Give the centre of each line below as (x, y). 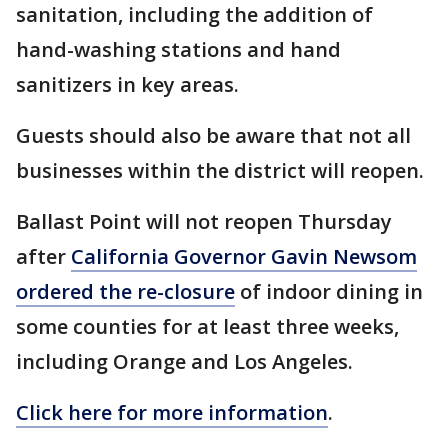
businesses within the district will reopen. (220, 171)
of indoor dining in (329, 292)
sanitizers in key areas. (127, 85)
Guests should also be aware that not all (213, 136)
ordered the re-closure (125, 292)
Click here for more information (172, 413)
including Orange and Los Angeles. (184, 362)
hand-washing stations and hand (178, 50)
